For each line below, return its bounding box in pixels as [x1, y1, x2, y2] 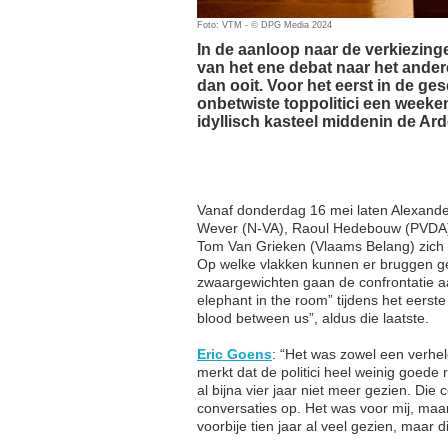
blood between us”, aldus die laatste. [197, 309, 429, 326]
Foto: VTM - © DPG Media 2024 [197, 19, 332, 30]
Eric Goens [197, 345, 272, 362]
